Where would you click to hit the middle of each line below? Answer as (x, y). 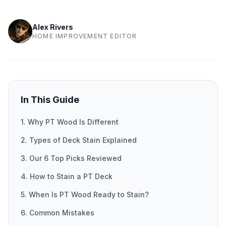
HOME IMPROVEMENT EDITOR (85, 36)
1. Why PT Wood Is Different (70, 122)
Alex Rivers (53, 27)
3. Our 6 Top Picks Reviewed (71, 158)
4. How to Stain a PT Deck (67, 176)
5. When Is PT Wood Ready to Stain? (85, 194)
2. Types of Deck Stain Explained (79, 140)
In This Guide (50, 100)
